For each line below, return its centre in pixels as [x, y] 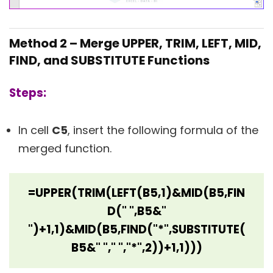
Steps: [28, 93]
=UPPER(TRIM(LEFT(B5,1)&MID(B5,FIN [136, 193]
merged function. [65, 148]
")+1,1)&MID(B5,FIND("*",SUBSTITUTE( [136, 229]
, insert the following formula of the [163, 130]
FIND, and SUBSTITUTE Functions [109, 60]
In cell [35, 130]
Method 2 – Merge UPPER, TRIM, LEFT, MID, [135, 43]
